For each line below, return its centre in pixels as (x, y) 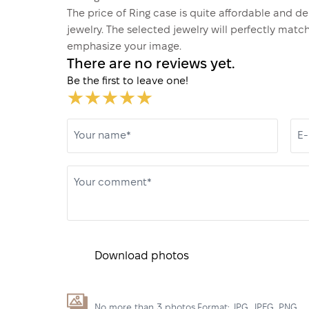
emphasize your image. (124, 47)
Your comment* (113, 183)
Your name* (102, 136)
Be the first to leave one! (128, 82)
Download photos (142, 257)
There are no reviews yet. (151, 65)
